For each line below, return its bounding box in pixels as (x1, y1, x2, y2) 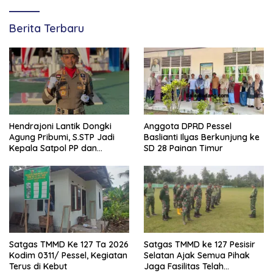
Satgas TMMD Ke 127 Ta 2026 (9, 239, 129, 250)
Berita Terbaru (9, 21, 84, 35)
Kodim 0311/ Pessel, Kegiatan (9, 250, 127, 261)
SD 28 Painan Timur (144, 142, 223, 154)
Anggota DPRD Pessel (144, 120, 232, 132)
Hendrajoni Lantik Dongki (9, 120, 112, 132)
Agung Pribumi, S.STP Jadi (9, 131, 115, 143)
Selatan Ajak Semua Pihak (144, 250, 250, 261)
